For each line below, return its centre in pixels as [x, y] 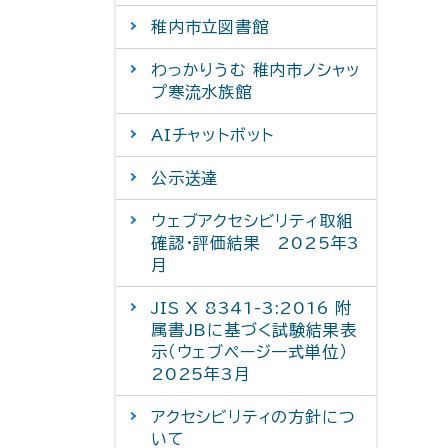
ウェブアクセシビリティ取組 [252, 221]
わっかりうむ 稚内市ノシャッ [256, 70]
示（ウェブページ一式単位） [249, 352]
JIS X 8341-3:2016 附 [252, 308]
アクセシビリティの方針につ [253, 417]
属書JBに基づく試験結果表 [254, 330]
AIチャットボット [213, 135]
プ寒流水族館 [201, 92]
